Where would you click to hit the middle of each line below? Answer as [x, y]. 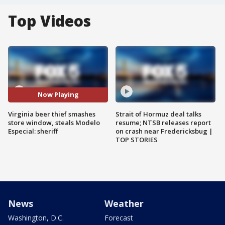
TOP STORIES [137, 139]
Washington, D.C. [36, 217]
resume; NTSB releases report [163, 122]
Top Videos [49, 21]
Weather [124, 203]
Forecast [119, 217]
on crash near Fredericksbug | [164, 131]
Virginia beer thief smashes [52, 114]
